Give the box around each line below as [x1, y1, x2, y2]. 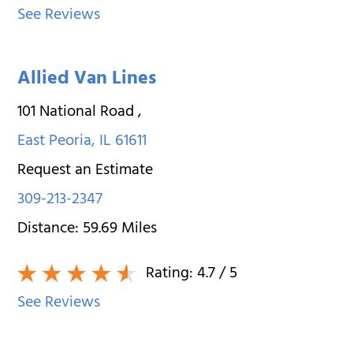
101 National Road [17, 98, 139, 128]
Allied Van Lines [17, 61, 157, 98]
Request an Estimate [17, 156, 154, 186]
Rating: [142, 259, 198, 289]
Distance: [17, 214, 84, 244]
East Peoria [17, 127, 92, 157]
